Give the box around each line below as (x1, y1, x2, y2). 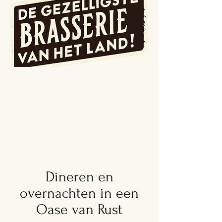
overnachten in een (20, 185, 139, 201)
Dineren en (45, 168, 113, 185)
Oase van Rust (36, 201, 122, 218)
